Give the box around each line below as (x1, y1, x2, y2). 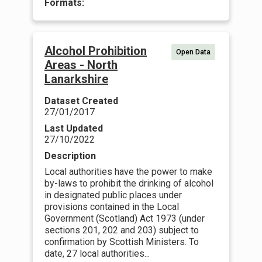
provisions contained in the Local (44, 201, 179, 212)
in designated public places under (44, 189, 182, 201)
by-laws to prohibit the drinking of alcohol (44, 178, 213, 189)
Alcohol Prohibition (44, 44, 147, 58)
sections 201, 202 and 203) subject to (44, 225, 199, 236)
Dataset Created (44, 95, 118, 106)
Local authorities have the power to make (44, 166, 212, 177)
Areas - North (44, 58, 118, 72)
